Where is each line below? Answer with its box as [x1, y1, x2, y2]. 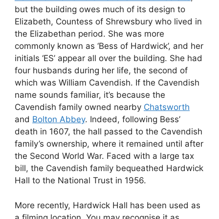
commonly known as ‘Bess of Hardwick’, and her [15, 41, 203, 51]
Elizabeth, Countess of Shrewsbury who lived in [15, 17, 202, 27]
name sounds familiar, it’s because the [15, 90, 165, 100]
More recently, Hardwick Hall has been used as [15, 200, 200, 210]
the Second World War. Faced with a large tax [15, 151, 194, 161]
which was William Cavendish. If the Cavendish [15, 78, 199, 88]
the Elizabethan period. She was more [15, 29, 164, 39]
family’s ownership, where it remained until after [15, 139, 203, 149]
